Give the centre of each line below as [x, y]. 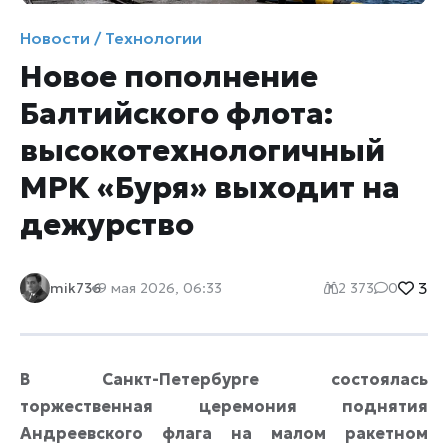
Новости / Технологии [111, 38]
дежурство [107, 225]
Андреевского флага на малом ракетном [224, 433]
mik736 [75, 288]
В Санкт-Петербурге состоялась [224, 379]
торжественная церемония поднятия [224, 406]
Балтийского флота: [176, 114]
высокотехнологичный [202, 151]
